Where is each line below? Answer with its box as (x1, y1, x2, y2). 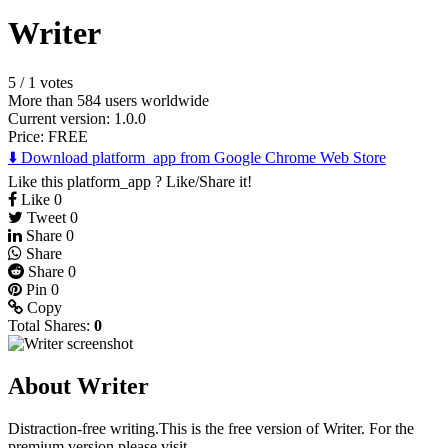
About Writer (8, 372, 149, 399)
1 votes (28, 73, 73, 91)
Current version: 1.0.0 (8, 109, 146, 127)
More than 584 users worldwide (8, 91, 209, 109)
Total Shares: (8, 316, 94, 334)
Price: (8, 127, 48, 145)
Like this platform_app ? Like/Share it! (8, 172, 252, 190)
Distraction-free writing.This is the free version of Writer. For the (8, 419, 414, 437)
